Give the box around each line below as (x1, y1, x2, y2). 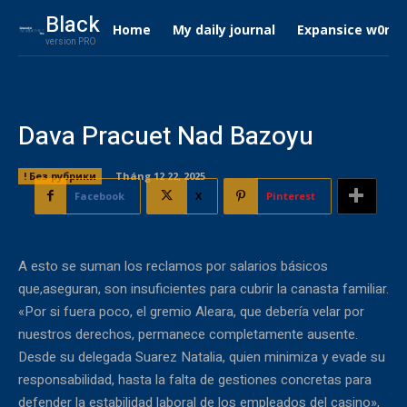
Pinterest (266, 188, 315, 203)
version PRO (45, 35, 96, 48)
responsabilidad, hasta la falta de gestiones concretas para (18, 369, 372, 390)
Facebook (74, 188, 124, 203)
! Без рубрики (24, 168, 96, 183)
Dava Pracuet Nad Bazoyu (18, 118, 313, 155)
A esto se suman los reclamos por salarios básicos (18, 255, 328, 276)
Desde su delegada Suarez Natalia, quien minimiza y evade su (18, 346, 385, 367)
